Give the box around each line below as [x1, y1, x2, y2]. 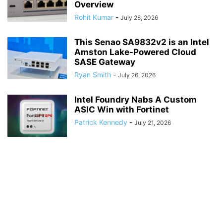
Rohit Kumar [74, 12, 113, 21]
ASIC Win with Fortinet [74, 104, 169, 114]
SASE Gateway [74, 56, 135, 67]
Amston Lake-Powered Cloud [74, 47, 196, 57]
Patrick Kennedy [74, 117, 127, 126]
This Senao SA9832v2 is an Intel [74, 37, 209, 47]
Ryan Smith [74, 70, 111, 79]
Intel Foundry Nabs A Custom [74, 94, 197, 105]
